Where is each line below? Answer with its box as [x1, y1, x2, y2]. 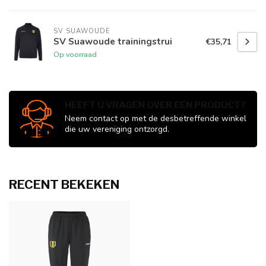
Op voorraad [53, 49, 97, 59]
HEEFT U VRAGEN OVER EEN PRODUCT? [65, 99, 246, 111]
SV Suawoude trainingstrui [53, 34, 172, 47]
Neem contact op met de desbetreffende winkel [65, 113, 246, 125]
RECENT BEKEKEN [9, 177, 119, 192]
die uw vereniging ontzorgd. [65, 123, 169, 135]
